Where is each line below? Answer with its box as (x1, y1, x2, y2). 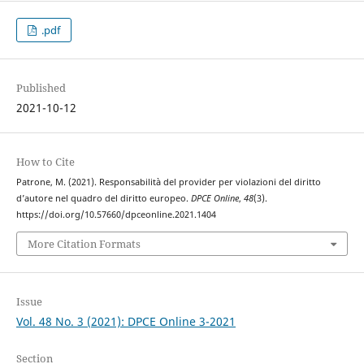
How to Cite (15, 154, 75, 170)
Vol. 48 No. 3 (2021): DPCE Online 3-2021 (15, 313, 236, 329)
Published (15, 80, 66, 95)
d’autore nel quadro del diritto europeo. (15, 193, 191, 205)
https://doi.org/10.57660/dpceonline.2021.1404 (15, 209, 216, 221)
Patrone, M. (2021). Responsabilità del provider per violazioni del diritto (15, 176, 321, 188)
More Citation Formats (27, 236, 141, 251)
